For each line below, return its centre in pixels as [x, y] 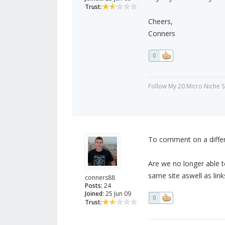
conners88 [100, 178]
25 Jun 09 [118, 194]
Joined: [94, 194]
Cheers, [160, 22]
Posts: [94, 186]
